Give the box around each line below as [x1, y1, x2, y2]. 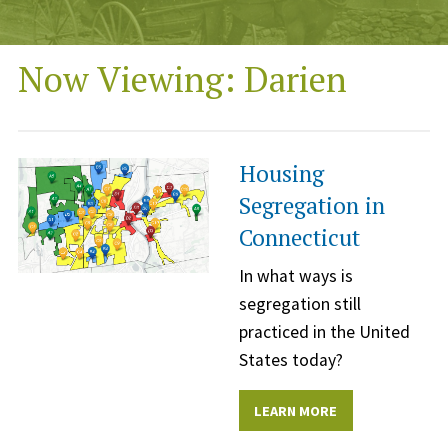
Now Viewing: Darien [17, 55, 347, 103]
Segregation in [239, 190, 385, 222]
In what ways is [239, 265, 353, 288]
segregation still [239, 293, 361, 316]
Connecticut [239, 222, 360, 254]
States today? [239, 349, 343, 372]
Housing [239, 158, 324, 190]
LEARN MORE [254, 401, 338, 420]
